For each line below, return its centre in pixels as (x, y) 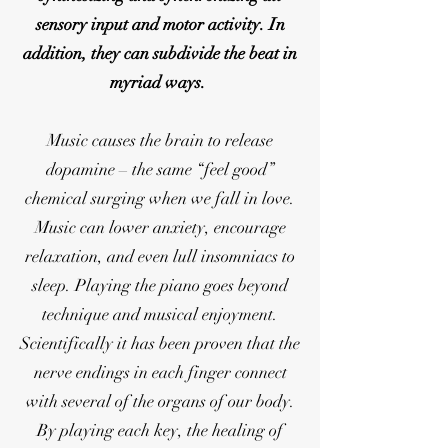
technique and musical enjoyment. (160, 314)
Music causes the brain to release (160, 140)
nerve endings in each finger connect (160, 372)
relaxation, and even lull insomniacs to (160, 256)
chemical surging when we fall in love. (160, 198)
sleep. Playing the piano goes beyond (160, 285)
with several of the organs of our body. (160, 401)
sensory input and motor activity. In (160, 24)
